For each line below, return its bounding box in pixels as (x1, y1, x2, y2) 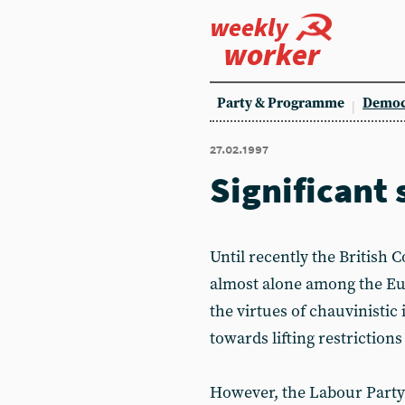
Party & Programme (217, 95, 344, 112)
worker (223, 35, 320, 73)
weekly (210, 11, 288, 43)
